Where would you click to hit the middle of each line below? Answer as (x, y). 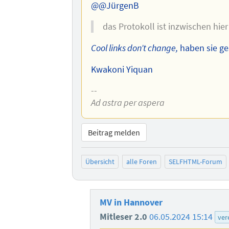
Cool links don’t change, (134, 48)
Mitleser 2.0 (124, 216)
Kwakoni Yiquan (122, 69)
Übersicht (100, 162)
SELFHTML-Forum (195, 162)
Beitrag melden (114, 132)
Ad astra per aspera (128, 103)
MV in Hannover (131, 202)
